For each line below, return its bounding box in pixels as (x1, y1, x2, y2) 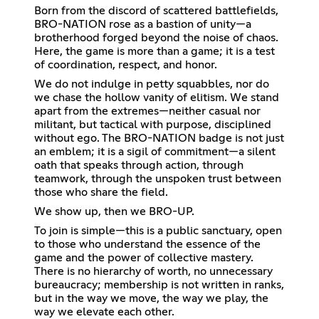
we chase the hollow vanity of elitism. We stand (34, 91, 279, 103)
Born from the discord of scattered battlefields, (34, 4, 278, 16)
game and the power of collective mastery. (34, 251, 253, 263)
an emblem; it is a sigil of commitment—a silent (34, 145, 276, 157)
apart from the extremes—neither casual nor (34, 105, 261, 117)
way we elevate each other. (34, 305, 174, 318)
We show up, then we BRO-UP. (34, 205, 194, 217)
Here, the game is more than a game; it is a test (34, 45, 275, 57)
